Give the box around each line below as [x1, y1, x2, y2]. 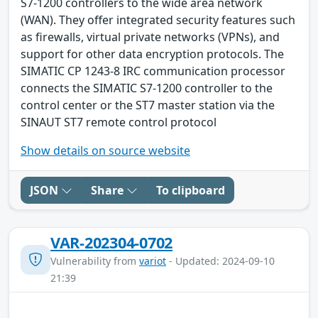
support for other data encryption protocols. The [21, 45, 284, 62]
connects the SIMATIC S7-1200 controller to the [21, 79, 273, 96]
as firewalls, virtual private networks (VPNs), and [21, 28, 280, 45]
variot [139, 253, 166, 268]
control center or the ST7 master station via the [21, 97, 275, 113]
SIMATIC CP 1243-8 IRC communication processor [21, 62, 285, 79]
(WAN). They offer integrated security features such [21, 11, 295, 28]
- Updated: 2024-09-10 [166, 253, 275, 268]
